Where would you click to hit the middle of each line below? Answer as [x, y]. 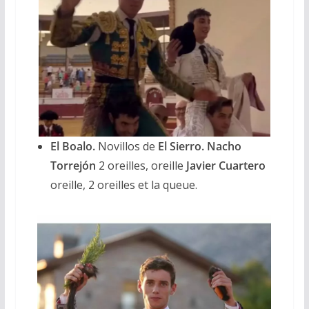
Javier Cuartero [226, 165]
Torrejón [73, 165]
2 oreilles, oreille [141, 165]
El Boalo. [72, 146]
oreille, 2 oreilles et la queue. [123, 185]
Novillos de [125, 146]
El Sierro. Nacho [198, 146]
